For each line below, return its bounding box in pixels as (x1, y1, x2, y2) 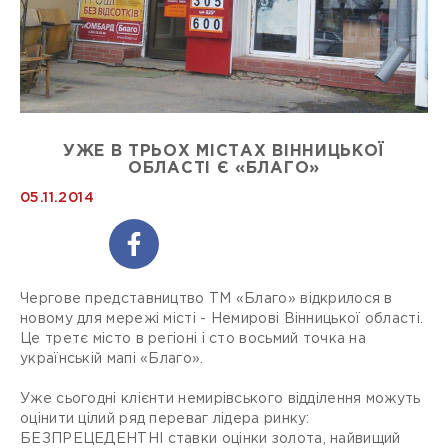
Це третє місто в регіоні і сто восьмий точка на (20, 333, 367, 345)
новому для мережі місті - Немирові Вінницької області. (20, 313, 424, 325)
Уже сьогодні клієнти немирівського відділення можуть (20, 393, 421, 405)
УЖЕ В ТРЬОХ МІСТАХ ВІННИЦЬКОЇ (62, 144, 386, 159)
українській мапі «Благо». (20, 353, 208, 365)
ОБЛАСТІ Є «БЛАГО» (128, 161, 320, 176)
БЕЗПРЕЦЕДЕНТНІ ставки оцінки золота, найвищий (20, 433, 401, 445)
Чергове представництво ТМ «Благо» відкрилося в (20, 293, 393, 305)
